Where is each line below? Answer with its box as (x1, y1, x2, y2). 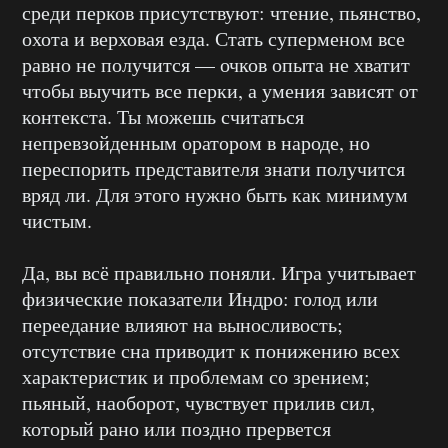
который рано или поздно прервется (22, 415, 331, 443)
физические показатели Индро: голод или (22, 285, 378, 313)
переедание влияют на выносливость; (22, 311, 343, 339)
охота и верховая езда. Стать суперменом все (22, 25, 405, 53)
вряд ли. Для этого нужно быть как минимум (22, 181, 408, 209)
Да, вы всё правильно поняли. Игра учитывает (22, 259, 416, 287)
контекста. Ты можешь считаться (22, 103, 304, 131)
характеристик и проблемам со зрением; (22, 363, 370, 391)
